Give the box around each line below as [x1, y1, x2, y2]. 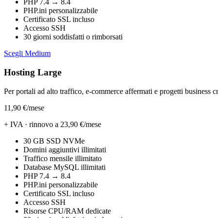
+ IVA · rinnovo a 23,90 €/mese [4, 120, 101, 128]
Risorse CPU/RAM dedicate [23, 206, 111, 215]
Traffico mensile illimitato [23, 154, 102, 163]
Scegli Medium [4, 49, 51, 58]
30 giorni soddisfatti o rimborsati [23, 33, 123, 41]
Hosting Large [4, 67, 61, 77]
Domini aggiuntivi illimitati [23, 145, 106, 154]
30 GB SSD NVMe [23, 136, 85, 145]
